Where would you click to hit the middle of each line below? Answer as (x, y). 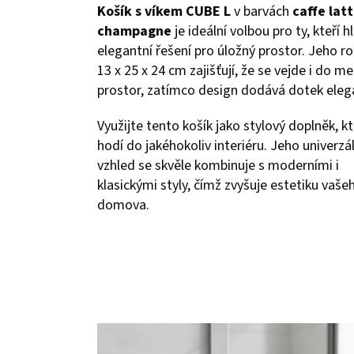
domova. (123, 205)
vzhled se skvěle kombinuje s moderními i (218, 165)
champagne (134, 31)
